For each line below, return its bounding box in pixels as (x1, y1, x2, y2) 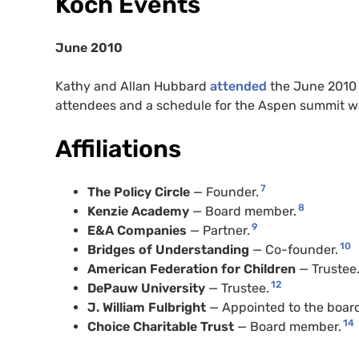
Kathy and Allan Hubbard (55, 79, 210, 95)
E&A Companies (87, 223, 190, 239)
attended (210, 79, 267, 95)
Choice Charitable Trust (87, 319, 237, 335)
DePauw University (87, 280, 208, 296)
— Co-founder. (252, 242, 338, 258)
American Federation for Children (87, 261, 299, 277)
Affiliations (55, 135, 181, 164)
